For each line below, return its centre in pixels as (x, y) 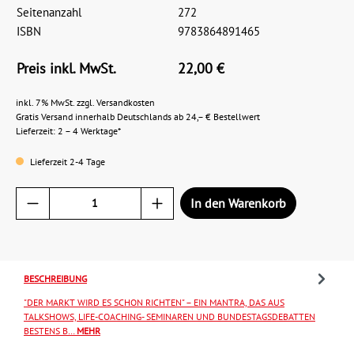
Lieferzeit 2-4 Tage (66, 161)
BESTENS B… (50, 330)
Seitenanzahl (49, 12)
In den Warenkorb (238, 203)
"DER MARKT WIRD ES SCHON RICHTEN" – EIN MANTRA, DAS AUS (154, 302)
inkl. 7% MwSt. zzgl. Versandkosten (85, 102)
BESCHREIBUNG (55, 278)
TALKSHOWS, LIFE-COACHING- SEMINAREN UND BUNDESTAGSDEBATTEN (169, 316)
